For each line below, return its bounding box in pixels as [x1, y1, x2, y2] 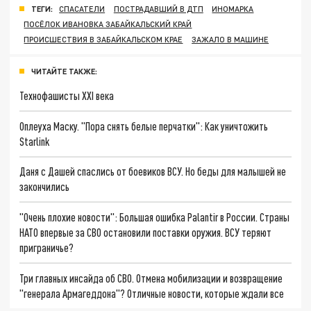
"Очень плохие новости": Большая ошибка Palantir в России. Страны [19, 210, 290, 224]
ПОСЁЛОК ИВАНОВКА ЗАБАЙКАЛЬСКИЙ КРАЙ [24, 19, 192, 29]
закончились [19, 180, 70, 194]
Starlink [19, 134, 50, 148]
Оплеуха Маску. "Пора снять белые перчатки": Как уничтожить [19, 119, 269, 133]
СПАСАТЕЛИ [59, 4, 106, 14]
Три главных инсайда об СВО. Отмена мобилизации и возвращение [19, 271, 283, 285]
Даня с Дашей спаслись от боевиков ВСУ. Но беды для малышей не [19, 165, 287, 178]
